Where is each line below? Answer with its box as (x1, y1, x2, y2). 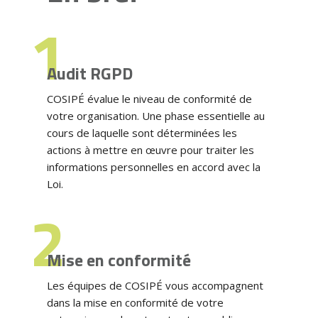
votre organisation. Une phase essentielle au (46, 108, 265, 123)
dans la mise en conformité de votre (46, 295, 224, 309)
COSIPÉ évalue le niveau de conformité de (46, 91, 252, 106)
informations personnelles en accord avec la (46, 159, 261, 174)
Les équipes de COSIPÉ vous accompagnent (46, 278, 263, 292)
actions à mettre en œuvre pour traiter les (46, 142, 254, 157)
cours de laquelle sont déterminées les (46, 125, 237, 140)
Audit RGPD (46, 60, 133, 86)
